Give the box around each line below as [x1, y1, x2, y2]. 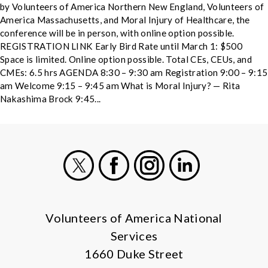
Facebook [113, 181, 162, 194]
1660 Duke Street [84, 246, 184, 261]
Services [110, 229, 158, 243]
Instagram [148, 181, 199, 194]
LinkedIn [184, 181, 227, 194]
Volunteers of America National [45, 211, 223, 225]
